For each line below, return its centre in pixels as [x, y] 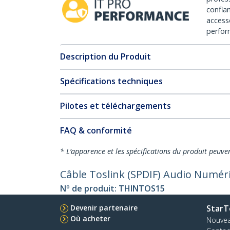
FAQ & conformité [96, 130]
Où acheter [90, 218]
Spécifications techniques [111, 81]
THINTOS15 [142, 188]
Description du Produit [106, 56]
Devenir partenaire [104, 208]
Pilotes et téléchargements [116, 106]
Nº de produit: [89, 188]
